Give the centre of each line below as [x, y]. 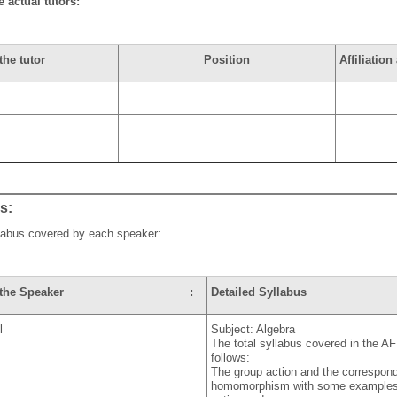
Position [227, 60]
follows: [231, 358]
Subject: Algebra [253, 330]
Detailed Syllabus [259, 292]
